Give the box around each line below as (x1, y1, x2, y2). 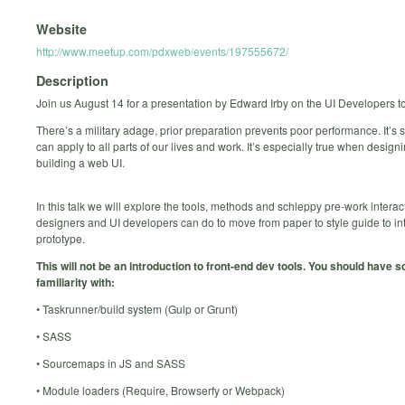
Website (36, 19, 87, 38)
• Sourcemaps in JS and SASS (36, 355, 185, 372)
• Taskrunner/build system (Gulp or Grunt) (36, 301, 238, 317)
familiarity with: (36, 274, 115, 291)
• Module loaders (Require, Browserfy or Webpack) (36, 382, 285, 399)
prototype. (36, 231, 85, 247)
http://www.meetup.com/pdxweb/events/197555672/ (36, 42, 288, 59)
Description (36, 71, 108, 90)
